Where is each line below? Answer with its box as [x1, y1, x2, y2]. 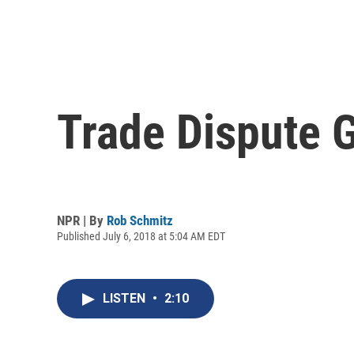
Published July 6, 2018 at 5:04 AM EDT [57, 229, 225, 243]
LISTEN [103, 291, 149, 307]
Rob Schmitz [107, 212, 173, 228]
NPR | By [57, 212, 107, 228]
